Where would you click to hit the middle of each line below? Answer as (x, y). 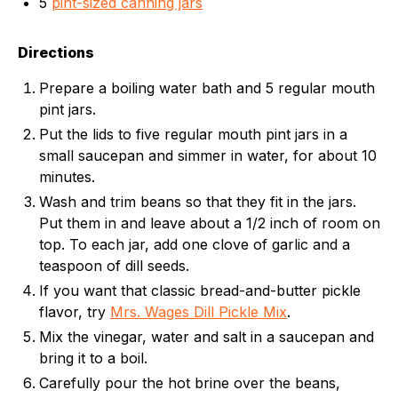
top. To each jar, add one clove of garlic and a (195, 244)
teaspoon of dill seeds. (114, 266)
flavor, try (75, 312)
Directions (56, 52)
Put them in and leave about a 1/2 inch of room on (210, 223)
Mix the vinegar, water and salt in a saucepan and (207, 337)
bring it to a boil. (93, 358)
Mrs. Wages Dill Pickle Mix (199, 312)
